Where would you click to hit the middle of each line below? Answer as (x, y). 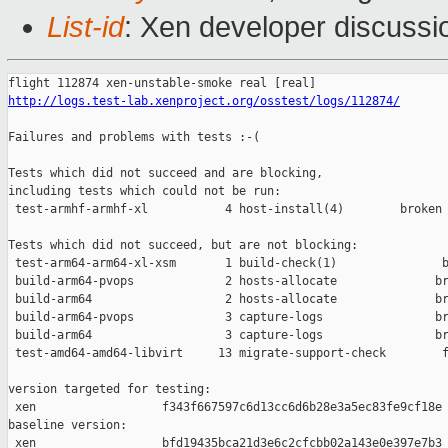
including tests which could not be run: (144, 191)
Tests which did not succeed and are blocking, (165, 173)
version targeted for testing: (109, 389)
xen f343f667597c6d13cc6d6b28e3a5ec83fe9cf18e (225, 407)
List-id (85, 27)
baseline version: (67, 425)
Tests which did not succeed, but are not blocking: (183, 245)
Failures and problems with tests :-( (134, 137)
